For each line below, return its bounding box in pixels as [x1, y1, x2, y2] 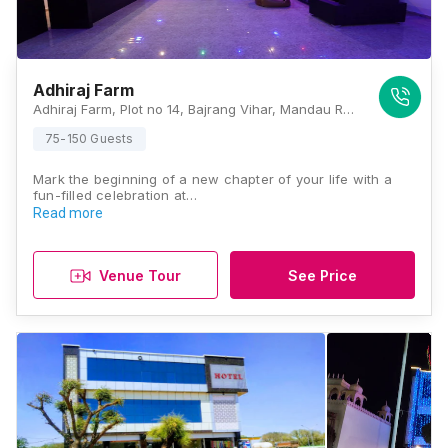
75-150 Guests [45, 131, 134, 146]
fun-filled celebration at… [33, 187, 198, 203]
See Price [288, 266, 357, 284]
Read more [33, 205, 103, 221]
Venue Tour [99, 266, 181, 284]
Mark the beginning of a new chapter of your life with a [33, 171, 393, 187]
